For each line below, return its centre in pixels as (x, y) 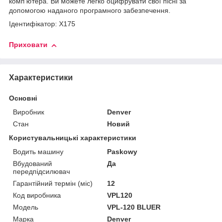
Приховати (28, 45)
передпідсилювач (41, 171)
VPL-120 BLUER (134, 207)
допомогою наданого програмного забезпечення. (90, 11)
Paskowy (122, 151)
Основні (23, 98)
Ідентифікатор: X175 (42, 24)
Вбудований (32, 163)
